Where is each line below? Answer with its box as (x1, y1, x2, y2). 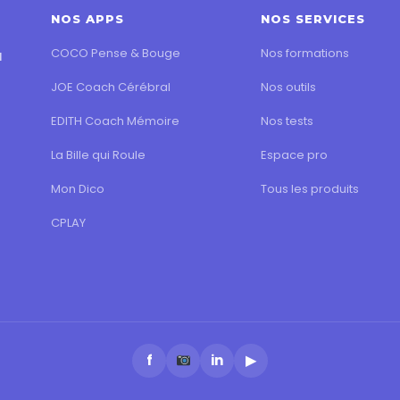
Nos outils (260, 78, 316, 96)
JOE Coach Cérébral (51, 78, 171, 96)
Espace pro (260, 146, 328, 163)
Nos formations (260, 44, 349, 62)
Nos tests (260, 112, 313, 129)
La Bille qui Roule (51, 146, 146, 163)
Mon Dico (51, 179, 105, 197)
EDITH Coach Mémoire (51, 112, 180, 129)
